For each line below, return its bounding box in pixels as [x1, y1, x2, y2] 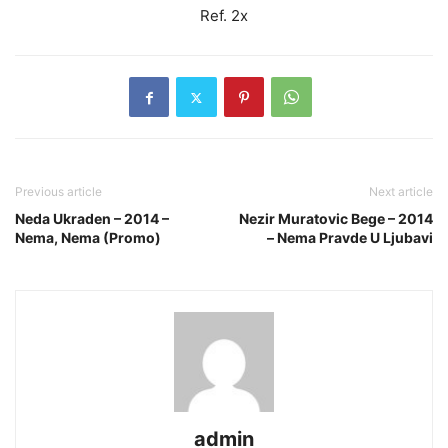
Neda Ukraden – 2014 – [15, 210, 169, 228]
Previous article [15, 184, 102, 200]
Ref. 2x [200, 6, 248, 26]
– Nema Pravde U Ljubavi [267, 229, 433, 247]
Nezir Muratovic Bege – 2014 [239, 210, 433, 228]
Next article [369, 184, 433, 200]
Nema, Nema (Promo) [15, 229, 161, 247]
